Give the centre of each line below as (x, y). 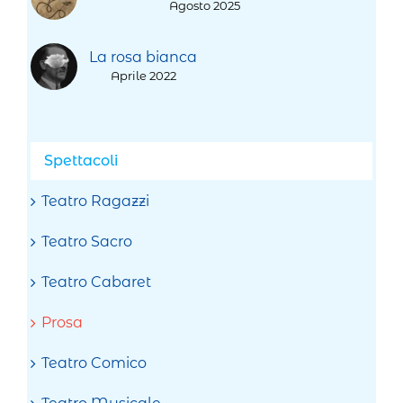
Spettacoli (81, 160)
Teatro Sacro (87, 242)
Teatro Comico (94, 363)
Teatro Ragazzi (96, 201)
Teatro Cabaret (97, 282)
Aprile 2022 (143, 75)
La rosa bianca (143, 57)
